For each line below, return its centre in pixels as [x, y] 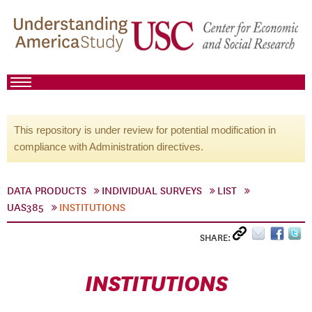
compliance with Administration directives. [109, 147]
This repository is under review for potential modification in [145, 130]
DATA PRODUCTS [47, 191]
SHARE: [216, 238]
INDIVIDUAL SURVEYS [152, 191]
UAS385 [25, 208]
